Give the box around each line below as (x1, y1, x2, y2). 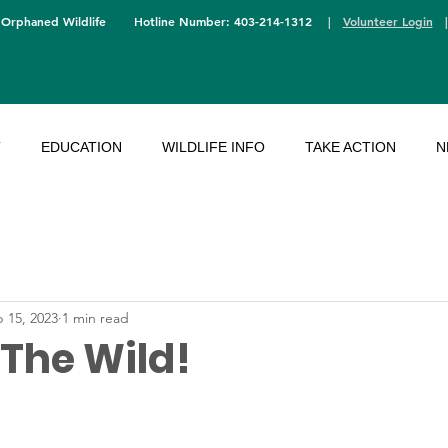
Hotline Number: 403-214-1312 (105, 13, 316, 29)
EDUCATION (41, 139, 122, 155)
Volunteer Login (342, 13, 433, 29)
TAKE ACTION (305, 139, 396, 155)
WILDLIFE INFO (162, 139, 265, 155)
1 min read (62, 308, 129, 327)
